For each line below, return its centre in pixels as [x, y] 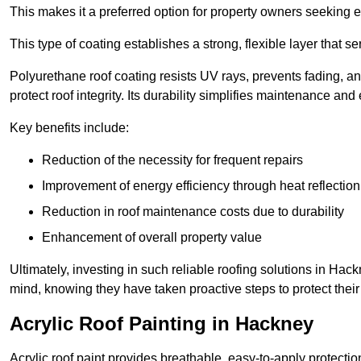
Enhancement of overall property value [152, 238]
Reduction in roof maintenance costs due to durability [193, 212]
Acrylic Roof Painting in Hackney [162, 324]
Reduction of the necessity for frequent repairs [172, 160]
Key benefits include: [69, 128]
